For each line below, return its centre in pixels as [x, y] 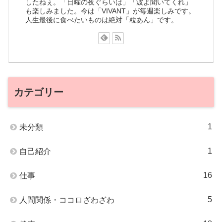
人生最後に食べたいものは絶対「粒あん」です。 [102, 20]
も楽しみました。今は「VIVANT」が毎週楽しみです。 [111, 11]
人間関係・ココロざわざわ [67, 200]
